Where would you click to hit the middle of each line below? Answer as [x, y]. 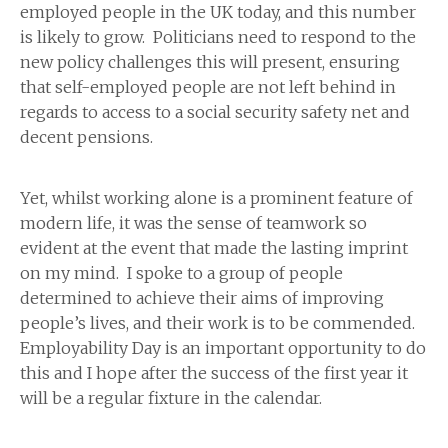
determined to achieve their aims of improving [202, 298]
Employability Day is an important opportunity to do [223, 348]
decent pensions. [88, 137]
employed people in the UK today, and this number [218, 12]
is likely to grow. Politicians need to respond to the [218, 37]
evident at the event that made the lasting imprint [214, 248]
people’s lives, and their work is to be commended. [217, 323]
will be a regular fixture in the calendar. [175, 398]
